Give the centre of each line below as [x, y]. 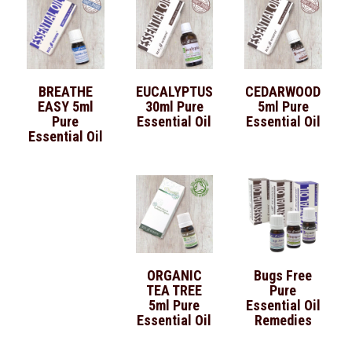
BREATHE [65, 92]
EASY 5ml [65, 107]
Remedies [283, 320]
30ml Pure [174, 107]
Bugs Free [283, 275]
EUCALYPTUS [174, 92]
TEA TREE [174, 290]
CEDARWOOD [283, 92]
